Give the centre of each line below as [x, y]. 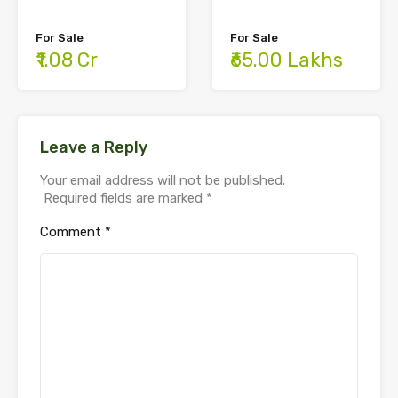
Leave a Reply [94, 147]
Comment [72, 231]
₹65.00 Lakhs [287, 60]
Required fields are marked [125, 198]
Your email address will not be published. [163, 180]
